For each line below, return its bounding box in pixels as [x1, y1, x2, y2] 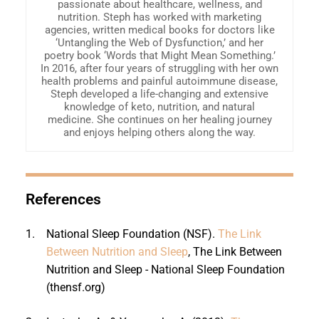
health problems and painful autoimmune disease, [41, 74, 278, 88]
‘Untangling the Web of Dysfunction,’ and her [56, 36, 263, 49]
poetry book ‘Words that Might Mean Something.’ [43, 48, 276, 62]
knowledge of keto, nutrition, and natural [64, 100, 255, 113]
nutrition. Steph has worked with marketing [58, 10, 261, 23]
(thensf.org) [46, 280, 105, 294]
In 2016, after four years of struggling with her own [41, 61, 278, 75]
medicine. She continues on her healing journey [47, 113, 272, 126]
